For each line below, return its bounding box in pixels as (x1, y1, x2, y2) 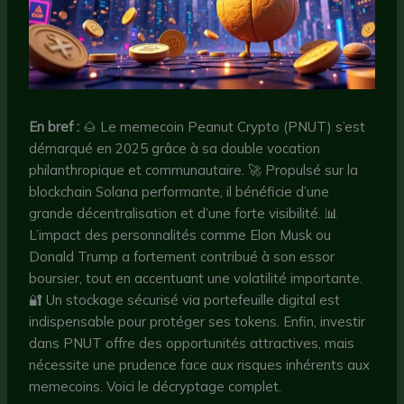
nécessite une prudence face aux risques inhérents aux (29, 356, 371, 374)
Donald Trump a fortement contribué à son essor (29, 248, 335, 266)
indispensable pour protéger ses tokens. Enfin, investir (29, 313, 366, 331)
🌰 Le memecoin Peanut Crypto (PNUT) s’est (79, 118, 366, 136)
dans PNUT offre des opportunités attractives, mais (29, 335, 355, 353)
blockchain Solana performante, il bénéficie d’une (29, 183, 330, 201)
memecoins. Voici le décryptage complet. (29, 378, 282, 396)
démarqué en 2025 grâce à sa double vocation (29, 140, 321, 158)
